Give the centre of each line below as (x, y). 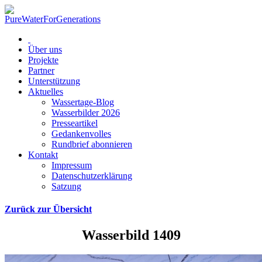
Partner (41, 70)
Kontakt (43, 155)
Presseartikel (75, 123)
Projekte (43, 60)
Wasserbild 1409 (131, 235)
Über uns (45, 49)
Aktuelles (46, 92)
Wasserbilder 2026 (86, 113)
